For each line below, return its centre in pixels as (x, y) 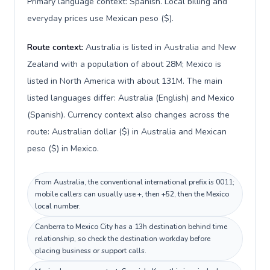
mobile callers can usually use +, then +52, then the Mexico (132, 194)
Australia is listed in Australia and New (161, 47)
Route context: (56, 47)
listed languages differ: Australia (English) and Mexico (131, 98)
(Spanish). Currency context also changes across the (128, 115)
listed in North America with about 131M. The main (125, 81)
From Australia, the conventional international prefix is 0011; (135, 182)
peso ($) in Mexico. (63, 149)
